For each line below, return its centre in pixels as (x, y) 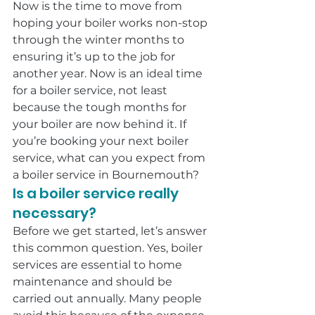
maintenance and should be (94, 282)
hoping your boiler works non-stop (111, 23)
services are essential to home (99, 265)
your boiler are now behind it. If (101, 124)
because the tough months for (101, 107)
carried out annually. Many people (109, 298)
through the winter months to (100, 40)
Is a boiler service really (97, 193)
